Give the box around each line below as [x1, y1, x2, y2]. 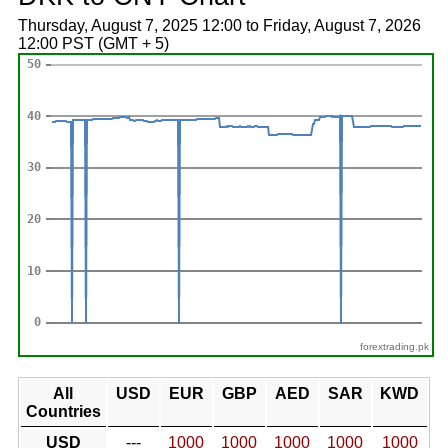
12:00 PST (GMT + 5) [17, 35, 169, 52]
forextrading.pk [360, 341, 430, 352]
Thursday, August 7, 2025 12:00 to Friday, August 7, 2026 [17, 17, 421, 34]
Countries [25, 403, 101, 420]
